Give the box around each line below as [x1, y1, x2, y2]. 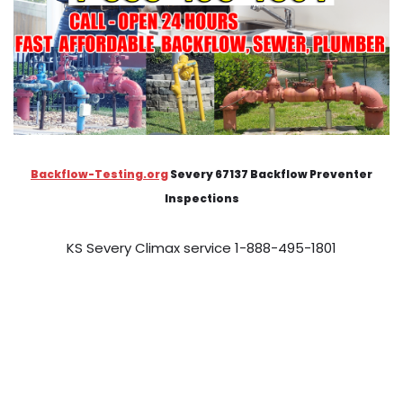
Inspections [164, 191, 239, 207]
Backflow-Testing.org [31, 166, 168, 183]
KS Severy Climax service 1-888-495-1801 [67, 238, 336, 258]
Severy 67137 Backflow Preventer [168, 166, 372, 183]
